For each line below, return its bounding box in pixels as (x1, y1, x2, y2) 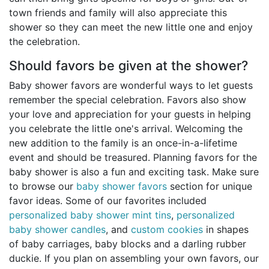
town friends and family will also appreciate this (9, 7, 227, 19)
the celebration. (9, 35, 80, 48)
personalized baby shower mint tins (9, 209, 171, 222)
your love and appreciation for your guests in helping (9, 108, 251, 121)
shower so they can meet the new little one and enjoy (9, 21, 253, 34)
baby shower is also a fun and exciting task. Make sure (9, 166, 259, 178)
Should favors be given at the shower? (9, 58, 248, 74)
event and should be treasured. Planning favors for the (9, 151, 257, 164)
